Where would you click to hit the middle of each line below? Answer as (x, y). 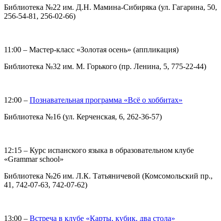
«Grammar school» (34, 159)
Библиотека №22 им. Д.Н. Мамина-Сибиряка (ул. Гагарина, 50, (110, 7)
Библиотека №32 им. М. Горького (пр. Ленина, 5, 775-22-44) (105, 66)
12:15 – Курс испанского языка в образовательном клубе (99, 150)
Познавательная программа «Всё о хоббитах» (106, 100)
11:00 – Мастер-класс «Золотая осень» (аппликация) (91, 49)
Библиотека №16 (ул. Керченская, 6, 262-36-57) (83, 116)
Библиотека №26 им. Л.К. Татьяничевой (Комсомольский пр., (108, 176)
